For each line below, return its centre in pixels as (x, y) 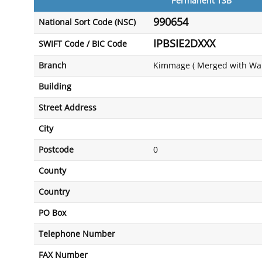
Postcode (56, 150)
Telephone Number (77, 234)
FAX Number (63, 255)
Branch (53, 66)
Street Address (68, 108)
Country (54, 192)
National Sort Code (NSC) (87, 23)
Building (55, 87)
